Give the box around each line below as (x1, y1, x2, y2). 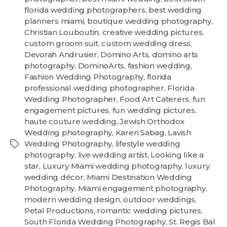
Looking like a (150, 149, 204, 160)
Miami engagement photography (78, 183, 206, 193)
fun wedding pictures (112, 105, 195, 115)
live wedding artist (78, 149, 147, 160)
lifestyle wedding (115, 138, 180, 148)
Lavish (168, 127, 191, 137)
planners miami (24, 16, 84, 26)
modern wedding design (24, 194, 120, 204)
